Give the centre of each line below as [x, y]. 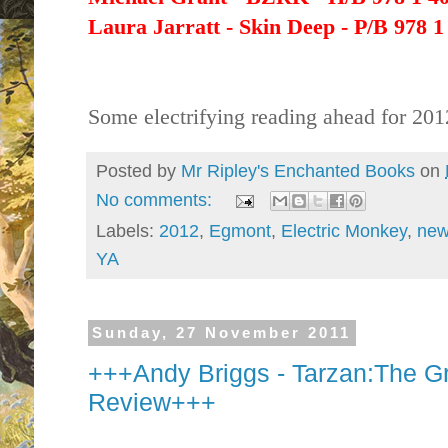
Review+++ [152, 401]
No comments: [156, 199]
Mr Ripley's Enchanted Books [298, 170]
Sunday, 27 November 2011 [222, 333]
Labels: [127, 231]
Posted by [138, 170]
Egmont [240, 231]
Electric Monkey [344, 231]
